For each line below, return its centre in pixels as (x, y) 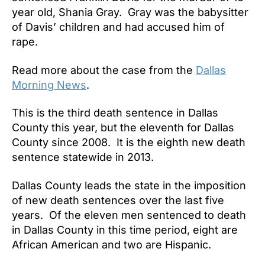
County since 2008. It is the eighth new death (129, 143)
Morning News (49, 85)
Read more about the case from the (104, 70)
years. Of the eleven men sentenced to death (129, 215)
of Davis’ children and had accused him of (118, 27)
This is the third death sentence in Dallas (115, 113)
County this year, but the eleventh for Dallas (123, 128)
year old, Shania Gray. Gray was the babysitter (130, 12)
